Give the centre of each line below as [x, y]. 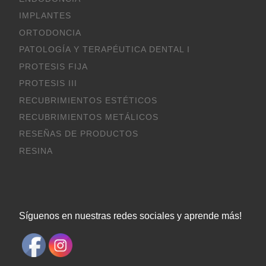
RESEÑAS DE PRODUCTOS [78, 134]
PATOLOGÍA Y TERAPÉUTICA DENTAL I [104, 50]
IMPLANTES [45, 16]
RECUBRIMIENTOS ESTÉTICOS [88, 100]
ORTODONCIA [50, 33]
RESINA [36, 151]
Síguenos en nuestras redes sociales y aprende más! [130, 215]
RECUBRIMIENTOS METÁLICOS [88, 117]
